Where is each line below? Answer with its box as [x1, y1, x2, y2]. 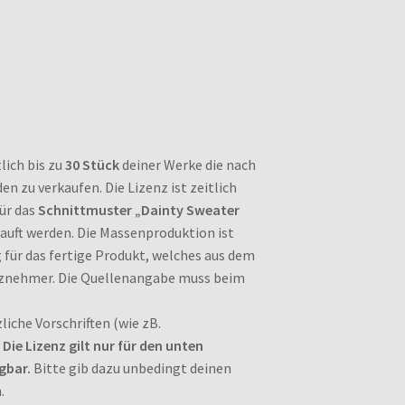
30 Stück [64, 155, 119, 174]
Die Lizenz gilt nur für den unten [2, 336, 203, 355]
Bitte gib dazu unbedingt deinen [30, 359, 231, 378]
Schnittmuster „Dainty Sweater [37, 201, 240, 220]
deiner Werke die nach [118, 155, 256, 174]
